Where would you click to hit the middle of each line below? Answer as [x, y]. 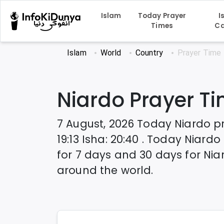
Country [149, 53]
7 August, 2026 [96, 124]
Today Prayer [162, 16]
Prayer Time [199, 53]
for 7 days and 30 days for [130, 155]
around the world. [105, 170]
